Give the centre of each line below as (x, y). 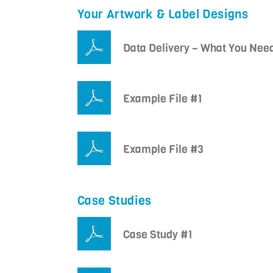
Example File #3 (163, 150)
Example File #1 (163, 99)
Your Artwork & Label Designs (163, 15)
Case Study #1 (158, 235)
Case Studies (115, 201)
